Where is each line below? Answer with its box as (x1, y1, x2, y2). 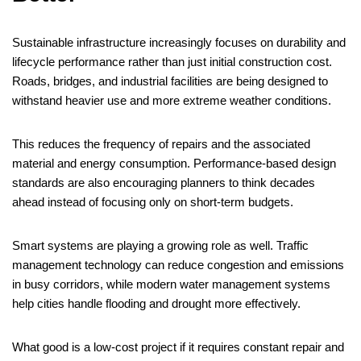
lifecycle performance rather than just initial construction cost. (12, 55, 332, 69)
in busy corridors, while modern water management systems (12, 277, 330, 292)
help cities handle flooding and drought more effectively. (12, 297, 301, 311)
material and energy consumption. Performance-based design (12, 156, 336, 171)
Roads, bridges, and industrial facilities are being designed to (12, 74, 328, 89)
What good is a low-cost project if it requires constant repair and (12, 340, 344, 355)
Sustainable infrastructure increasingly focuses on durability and (12, 35, 346, 50)
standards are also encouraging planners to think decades (12, 176, 315, 190)
